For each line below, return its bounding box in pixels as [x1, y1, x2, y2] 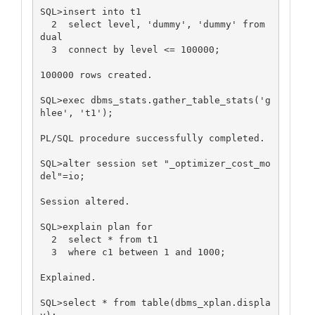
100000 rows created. [39, 69, 153, 80]
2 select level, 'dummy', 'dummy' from [39, 18, 51, 30]
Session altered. [39, 195, 130, 207]
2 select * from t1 [39, 233, 51, 245]
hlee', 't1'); [39, 107, 113, 118]
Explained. [39, 271, 96, 283]
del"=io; [39, 170, 85, 181]
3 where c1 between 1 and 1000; [39, 246, 51, 257]
